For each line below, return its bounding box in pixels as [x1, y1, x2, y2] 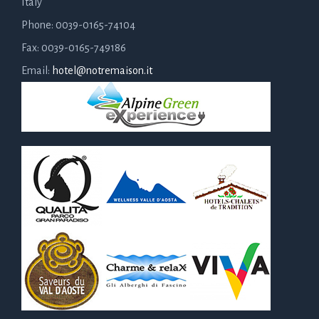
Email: [21, 64, 52, 76]
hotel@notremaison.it [52, 64, 152, 76]
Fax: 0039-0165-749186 [21, 41, 126, 53]
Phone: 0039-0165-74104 [21, 19, 135, 31]
